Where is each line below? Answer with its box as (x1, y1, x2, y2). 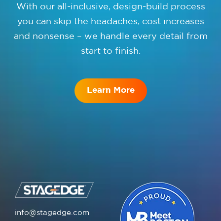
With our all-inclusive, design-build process (16, 3, 205, 11)
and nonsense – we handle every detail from (13, 33, 208, 41)
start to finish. (80, 47, 141, 56)
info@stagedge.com (15, 210, 89, 217)
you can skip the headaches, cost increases (17, 18, 204, 26)
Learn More (86, 87, 135, 95)
